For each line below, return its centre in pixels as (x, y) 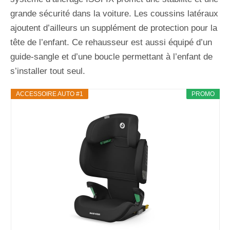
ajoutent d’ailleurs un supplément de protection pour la (114, 28)
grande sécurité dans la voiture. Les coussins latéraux (114, 13)
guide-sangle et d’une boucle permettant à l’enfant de (111, 56)
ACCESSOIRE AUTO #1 (49, 94)
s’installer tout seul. (48, 71)
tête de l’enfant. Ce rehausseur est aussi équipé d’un (111, 42)
